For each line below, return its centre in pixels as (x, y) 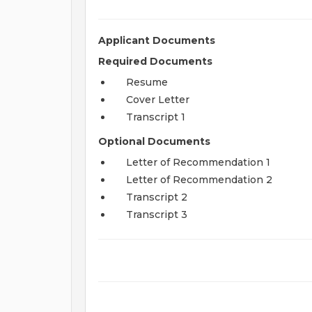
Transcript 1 (156, 117)
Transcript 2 (157, 197)
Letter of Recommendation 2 (199, 180)
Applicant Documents (157, 40)
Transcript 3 (157, 214)
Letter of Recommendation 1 (198, 162)
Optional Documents (154, 141)
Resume (147, 82)
